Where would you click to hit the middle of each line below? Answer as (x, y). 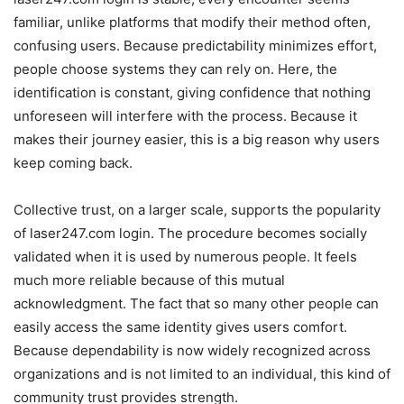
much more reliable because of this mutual (149, 280)
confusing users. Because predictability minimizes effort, (195, 46)
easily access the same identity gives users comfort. (180, 327)
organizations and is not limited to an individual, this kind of (202, 374)
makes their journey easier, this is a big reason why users (197, 140)
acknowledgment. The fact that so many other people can (196, 304)
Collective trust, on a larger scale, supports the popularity (197, 210)
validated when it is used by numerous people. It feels (185, 257)
